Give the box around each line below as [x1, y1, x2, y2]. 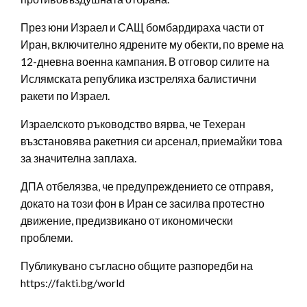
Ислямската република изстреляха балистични [21, 72, 256, 86]
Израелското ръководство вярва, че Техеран [21, 117, 245, 131]
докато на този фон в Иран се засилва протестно [21, 197, 265, 210]
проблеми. [21, 231, 73, 245]
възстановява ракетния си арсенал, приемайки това [21, 134, 282, 148]
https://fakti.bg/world [21, 276, 125, 290]
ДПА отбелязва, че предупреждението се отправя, [21, 180, 273, 193]
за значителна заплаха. [21, 151, 136, 165]
